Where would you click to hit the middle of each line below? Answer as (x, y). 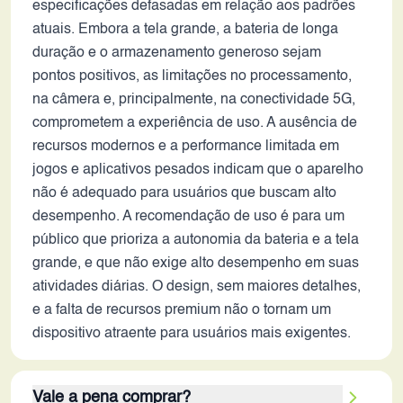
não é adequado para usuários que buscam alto (184, 193)
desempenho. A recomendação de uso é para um (188, 217)
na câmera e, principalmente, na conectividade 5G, (194, 100)
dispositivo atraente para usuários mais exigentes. (192, 334)
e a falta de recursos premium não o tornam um (182, 310)
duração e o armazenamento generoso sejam (177, 53)
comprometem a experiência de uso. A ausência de (195, 123)
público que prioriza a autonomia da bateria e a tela (196, 240)
